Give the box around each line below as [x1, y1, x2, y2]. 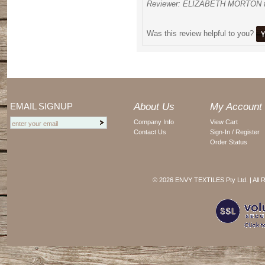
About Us [134, 101, 174, 112]
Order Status [210, 138, 247, 146]
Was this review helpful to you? [147, 28, 256, 38]
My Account [210, 101, 262, 112]
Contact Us [134, 128, 166, 135]
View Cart [210, 118, 238, 125]
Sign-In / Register [210, 128, 260, 135]
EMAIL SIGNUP [10, 101, 73, 111]
